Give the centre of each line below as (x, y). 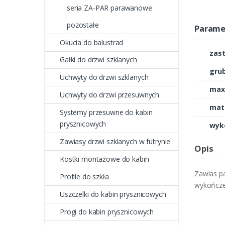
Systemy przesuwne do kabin (106, 113)
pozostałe (83, 25)
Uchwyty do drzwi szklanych (104, 77)
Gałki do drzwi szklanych (98, 60)
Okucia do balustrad (92, 42)
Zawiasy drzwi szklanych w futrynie (115, 141)
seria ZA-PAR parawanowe (109, 8)
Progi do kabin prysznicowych (107, 211)
